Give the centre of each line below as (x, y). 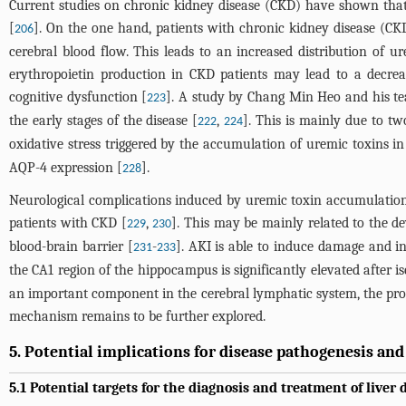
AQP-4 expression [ (66, 168)
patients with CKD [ (68, 223)
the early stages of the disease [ (104, 121)
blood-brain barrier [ (71, 246)
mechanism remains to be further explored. (137, 316)
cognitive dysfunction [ (78, 97)
